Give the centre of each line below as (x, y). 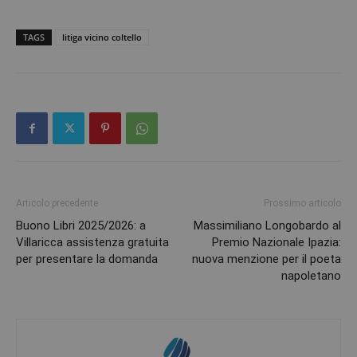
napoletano (311, 276)
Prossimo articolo (302, 204)
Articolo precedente (57, 204)
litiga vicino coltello (102, 37)
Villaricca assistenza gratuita (92, 243)
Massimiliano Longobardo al (267, 226)
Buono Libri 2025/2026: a (81, 226)
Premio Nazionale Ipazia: (277, 243)
